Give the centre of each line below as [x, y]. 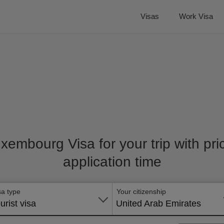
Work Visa [196, 16]
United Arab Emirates [158, 203]
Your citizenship [141, 191]
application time [112, 162]
